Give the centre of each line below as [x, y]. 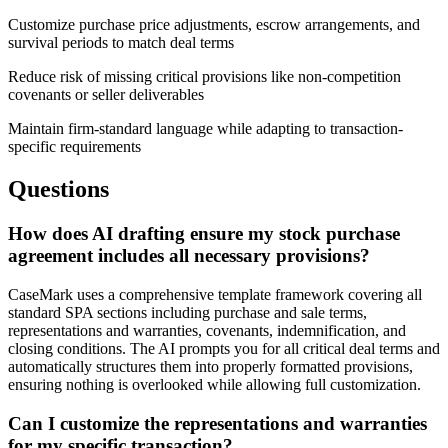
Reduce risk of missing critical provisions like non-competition [204, 77]
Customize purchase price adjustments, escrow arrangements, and [214, 25]
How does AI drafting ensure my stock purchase [204, 234]
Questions [58, 189]
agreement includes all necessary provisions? [189, 256]
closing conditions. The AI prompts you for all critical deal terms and [224, 348]
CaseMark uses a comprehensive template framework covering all [215, 294]
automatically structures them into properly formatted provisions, [210, 366]
